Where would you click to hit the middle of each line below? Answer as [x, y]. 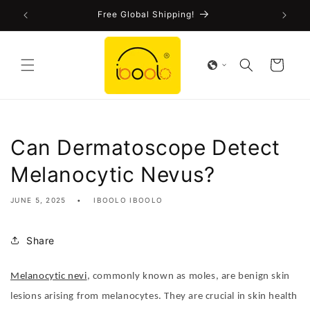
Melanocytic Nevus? [113, 174]
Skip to [39, 13]
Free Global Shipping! [146, 14]
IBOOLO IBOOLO [128, 200]
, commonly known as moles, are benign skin [188, 276]
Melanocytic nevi [49, 276]
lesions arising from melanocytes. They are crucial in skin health [154, 297]
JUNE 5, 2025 [38, 200]
